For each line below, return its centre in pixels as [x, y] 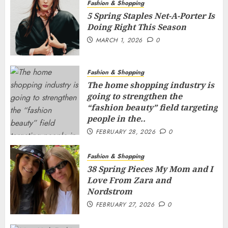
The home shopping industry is [151, 85]
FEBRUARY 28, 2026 [125, 132]
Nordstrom [110, 191]
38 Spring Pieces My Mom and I [150, 169]
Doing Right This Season [137, 27]
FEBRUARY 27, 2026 [125, 205]
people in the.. [116, 119]
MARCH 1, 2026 [119, 40]
